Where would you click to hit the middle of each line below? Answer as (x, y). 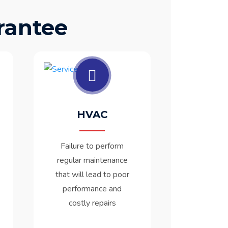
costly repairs (92, 203)
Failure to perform (92, 146)
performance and (92, 189)
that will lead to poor (92, 175)
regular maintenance (92, 161)
